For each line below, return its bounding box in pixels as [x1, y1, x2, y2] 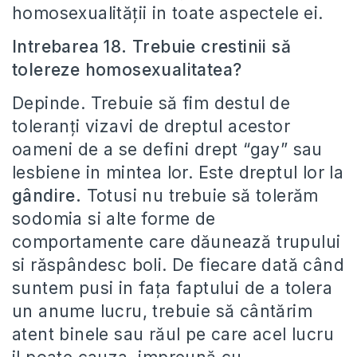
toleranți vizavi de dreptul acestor [12, 116, 290, 136]
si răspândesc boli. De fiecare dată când [12, 255, 344, 275]
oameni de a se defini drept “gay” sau [12, 139, 323, 159]
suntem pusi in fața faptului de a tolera [12, 278, 332, 298]
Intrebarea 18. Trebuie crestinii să [12, 37, 291, 57]
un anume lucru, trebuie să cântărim [12, 301, 312, 321]
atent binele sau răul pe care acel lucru [12, 324, 334, 344]
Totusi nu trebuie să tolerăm [86, 186, 319, 206]
